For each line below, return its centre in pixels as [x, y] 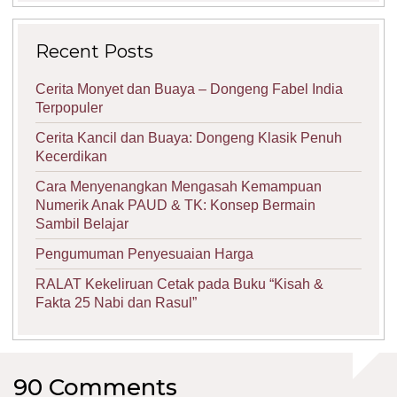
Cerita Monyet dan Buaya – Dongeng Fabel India [189, 89]
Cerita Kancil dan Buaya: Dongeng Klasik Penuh [189, 137]
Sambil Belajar [82, 223]
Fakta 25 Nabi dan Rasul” [116, 302]
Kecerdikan [71, 156]
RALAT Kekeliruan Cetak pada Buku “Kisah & [179, 284]
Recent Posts [94, 51]
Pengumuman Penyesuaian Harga [144, 253]
